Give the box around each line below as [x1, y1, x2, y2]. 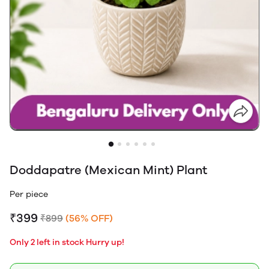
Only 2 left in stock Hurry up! [10, 237, 124, 247]
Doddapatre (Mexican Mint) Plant [10, 163, 207, 177]
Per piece [15, 189, 48, 199]
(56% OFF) [65, 212, 113, 224]
